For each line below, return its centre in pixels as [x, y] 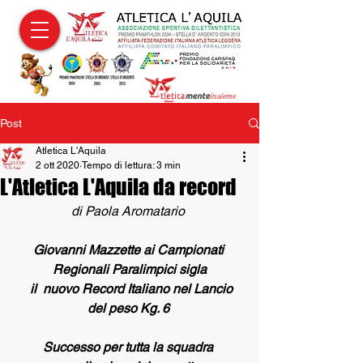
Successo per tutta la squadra [130, 347]
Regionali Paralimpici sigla [130, 269]
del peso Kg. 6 [130, 308]
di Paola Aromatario [128, 211]
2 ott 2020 [58, 165]
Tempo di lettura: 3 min [131, 165]
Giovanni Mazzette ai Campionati [130, 250]
